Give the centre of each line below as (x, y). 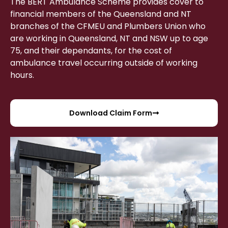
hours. (22, 75)
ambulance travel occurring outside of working (104, 63)
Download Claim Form (110, 113)
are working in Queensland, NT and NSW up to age (109, 39)
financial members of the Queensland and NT (101, 14)
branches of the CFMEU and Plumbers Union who (108, 26)
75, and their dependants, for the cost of (91, 51)
